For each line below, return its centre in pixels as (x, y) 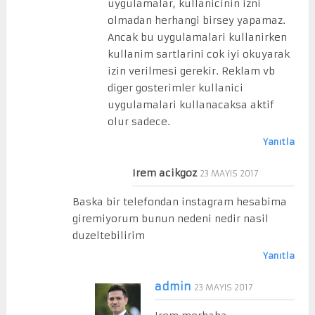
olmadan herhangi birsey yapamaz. (196, 20)
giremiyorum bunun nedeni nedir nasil (171, 218)
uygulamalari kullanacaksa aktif (191, 104)
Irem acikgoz (165, 173)
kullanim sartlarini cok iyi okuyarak (198, 54)
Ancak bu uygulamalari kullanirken (197, 37)
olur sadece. (139, 121)
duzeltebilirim (109, 235)
